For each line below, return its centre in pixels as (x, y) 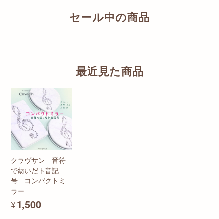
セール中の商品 (109, 17)
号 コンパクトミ (38, 180)
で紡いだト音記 (35, 170)
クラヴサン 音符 (38, 160)
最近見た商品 (109, 71)
